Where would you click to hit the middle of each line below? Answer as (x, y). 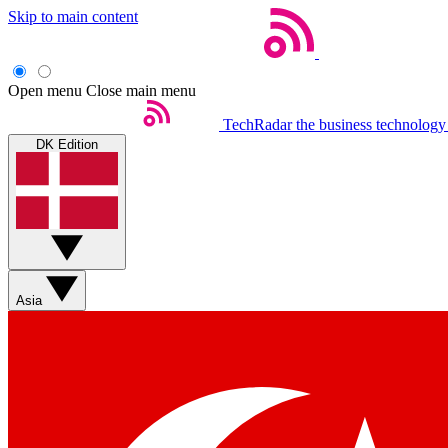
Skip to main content (73, 16)
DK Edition (67, 144)
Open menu (45, 90)
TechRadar (257, 124)
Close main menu (141, 90)
